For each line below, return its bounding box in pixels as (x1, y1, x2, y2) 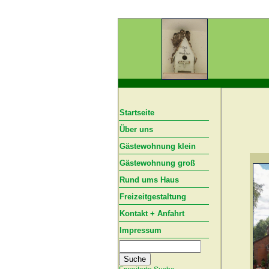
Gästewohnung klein (119, 142, 196, 151)
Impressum (119, 226, 162, 235)
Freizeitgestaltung (119, 192, 186, 201)
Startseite (119, 108, 154, 117)
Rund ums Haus (119, 175, 179, 184)
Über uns (119, 125, 153, 134)
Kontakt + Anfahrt (119, 209, 184, 218)
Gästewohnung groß (119, 159, 195, 168)
